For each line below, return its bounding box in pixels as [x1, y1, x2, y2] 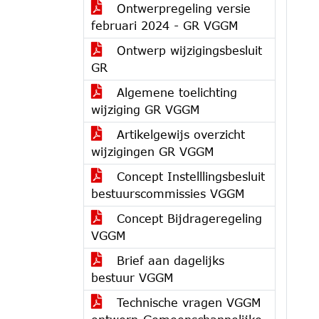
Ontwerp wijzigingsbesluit [113, 43, 262, 57]
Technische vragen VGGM [113, 296, 261, 309]
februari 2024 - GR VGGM [91, 19, 238, 32]
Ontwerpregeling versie [113, 1, 251, 15]
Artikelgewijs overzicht [113, 127, 245, 141]
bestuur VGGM [91, 271, 173, 284]
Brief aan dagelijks [113, 253, 224, 267]
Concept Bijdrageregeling [113, 211, 262, 225]
